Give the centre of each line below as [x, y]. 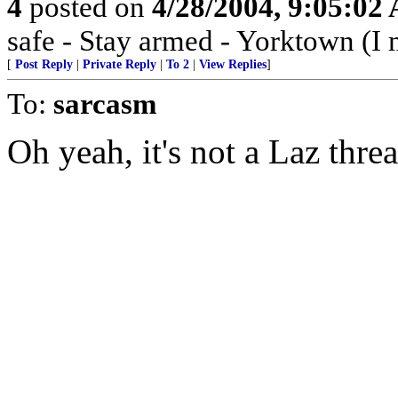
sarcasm [105, 103]
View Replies [233, 64]
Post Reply [44, 64]
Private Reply [119, 64]
